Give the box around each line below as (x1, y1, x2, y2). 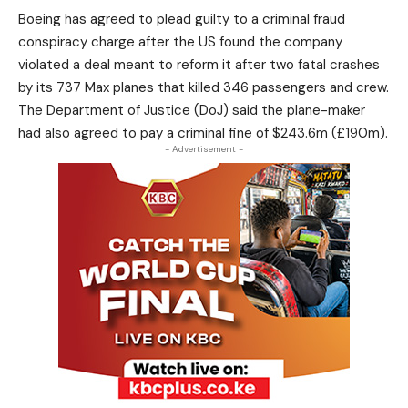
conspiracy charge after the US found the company (18, 33, 342, 51)
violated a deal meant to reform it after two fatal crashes (18, 56, 380, 74)
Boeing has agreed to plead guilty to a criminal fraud (18, 10, 345, 28)
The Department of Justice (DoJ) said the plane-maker (18, 101, 365, 119)
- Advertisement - (165, 143, 243, 155)
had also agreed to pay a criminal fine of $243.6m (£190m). (18, 124, 388, 142)
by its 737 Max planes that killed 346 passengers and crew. (18, 78, 389, 97)
